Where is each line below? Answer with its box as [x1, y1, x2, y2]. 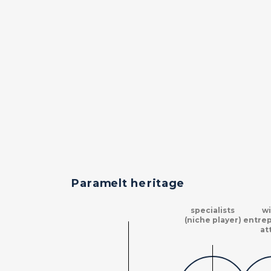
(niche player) [184, 215, 241, 225]
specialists [191, 206, 235, 215]
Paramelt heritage [71, 176, 185, 190]
